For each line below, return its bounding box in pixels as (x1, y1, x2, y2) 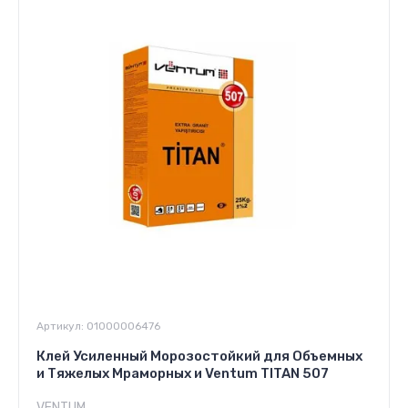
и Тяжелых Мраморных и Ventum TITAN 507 (36, 365, 329, 382)
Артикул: (36, 320, 84, 332)
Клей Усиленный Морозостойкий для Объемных (36, 348, 362, 364)
